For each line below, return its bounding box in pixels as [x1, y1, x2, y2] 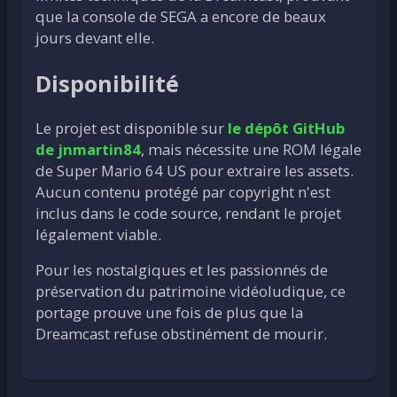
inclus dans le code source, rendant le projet [35, 202, 341, 223]
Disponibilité [35, 68, 179, 99]
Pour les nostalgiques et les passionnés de [35, 259, 328, 280]
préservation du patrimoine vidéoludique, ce [35, 280, 346, 301]
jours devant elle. [35, 27, 154, 49]
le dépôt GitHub [228, 117, 345, 138]
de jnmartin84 [35, 138, 141, 160]
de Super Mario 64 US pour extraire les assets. [35, 160, 354, 181]
